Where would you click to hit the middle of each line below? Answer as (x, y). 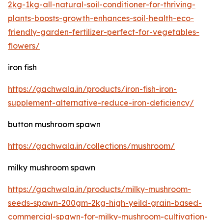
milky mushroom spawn (52, 168)
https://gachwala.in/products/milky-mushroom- (99, 189)
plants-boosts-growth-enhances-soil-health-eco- (101, 18)
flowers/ (24, 46)
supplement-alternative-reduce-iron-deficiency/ (101, 103)
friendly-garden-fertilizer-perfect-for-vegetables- (104, 32)
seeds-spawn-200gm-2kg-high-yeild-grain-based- (105, 203)
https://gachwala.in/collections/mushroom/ (91, 146)
